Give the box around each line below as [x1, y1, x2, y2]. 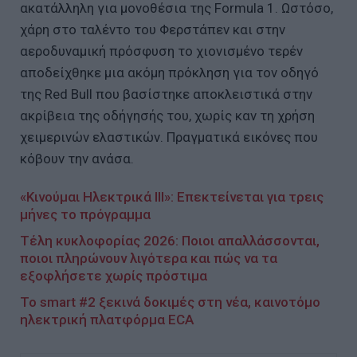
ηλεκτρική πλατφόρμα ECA [20, 311, 194, 328]
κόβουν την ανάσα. [20, 150, 134, 167]
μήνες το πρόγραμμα [20, 206, 151, 222]
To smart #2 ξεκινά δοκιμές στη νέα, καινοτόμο [20, 293, 320, 310]
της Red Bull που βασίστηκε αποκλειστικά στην [20, 85, 312, 102]
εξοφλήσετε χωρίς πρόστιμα [20, 267, 207, 284]
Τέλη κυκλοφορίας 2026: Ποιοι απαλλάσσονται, [20, 232, 320, 249]
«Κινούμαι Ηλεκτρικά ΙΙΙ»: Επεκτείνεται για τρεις [20, 188, 324, 205]
